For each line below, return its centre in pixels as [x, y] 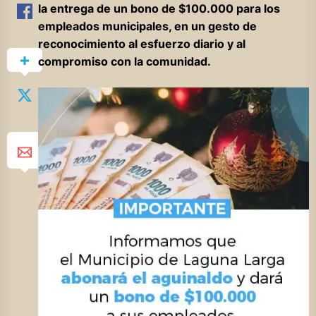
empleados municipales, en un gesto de [147, 26]
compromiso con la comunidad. [124, 61]
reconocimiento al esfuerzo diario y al [141, 43]
